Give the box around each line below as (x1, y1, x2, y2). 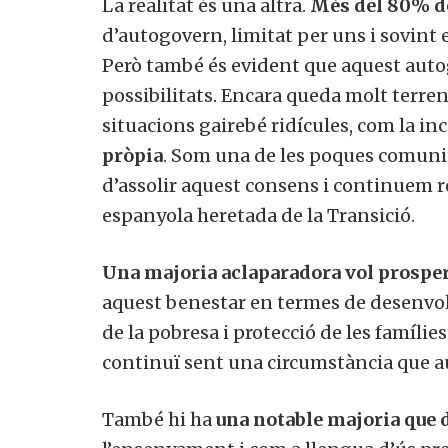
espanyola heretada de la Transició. (102, 203, 415, 227)
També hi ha (102, 407, 216, 431)
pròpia (102, 143, 163, 167)
